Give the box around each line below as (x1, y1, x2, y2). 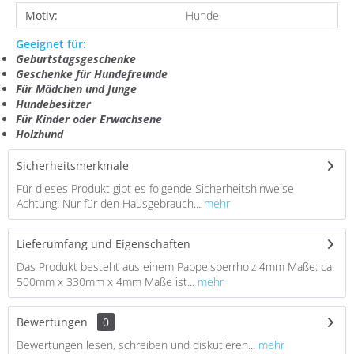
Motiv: (25, 8, 58, 23)
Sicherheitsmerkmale (17, 158, 129, 173)
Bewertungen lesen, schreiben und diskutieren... (17, 337, 255, 352)
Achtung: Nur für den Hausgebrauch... (17, 196, 201, 211)
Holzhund (16, 126, 63, 141)
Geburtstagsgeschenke (16, 51, 136, 66)
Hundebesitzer (16, 96, 91, 111)
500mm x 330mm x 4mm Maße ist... (17, 274, 194, 289)
